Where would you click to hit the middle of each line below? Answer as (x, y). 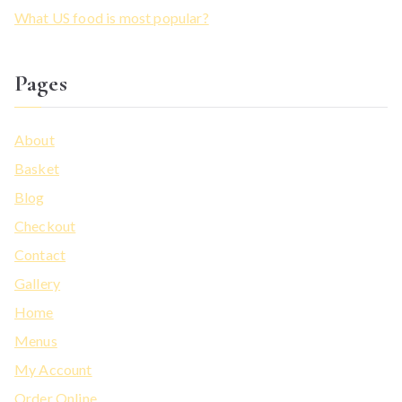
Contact (40, 255)
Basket (37, 169)
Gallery (38, 284)
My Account (53, 370)
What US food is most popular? (112, 18)
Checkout (45, 226)
